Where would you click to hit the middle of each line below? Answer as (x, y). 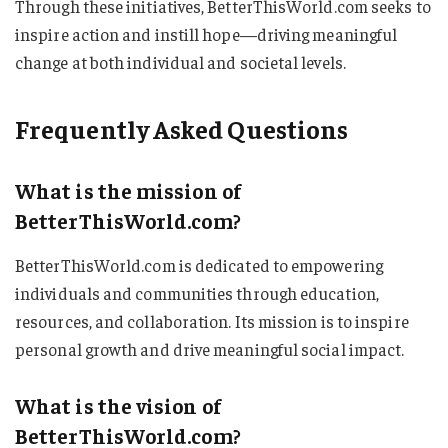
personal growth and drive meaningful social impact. (210, 349)
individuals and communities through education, (197, 293)
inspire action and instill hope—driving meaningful (206, 33)
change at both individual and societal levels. (180, 61)
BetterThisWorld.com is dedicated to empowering (199, 265)
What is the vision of (118, 405)
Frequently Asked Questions (182, 128)
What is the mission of (128, 190)
